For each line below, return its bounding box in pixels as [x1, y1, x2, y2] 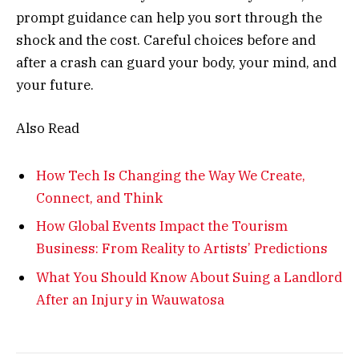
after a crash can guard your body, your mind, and [16, 54, 337, 72]
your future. [16, 76, 94, 95]
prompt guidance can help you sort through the [16, 9, 322, 27]
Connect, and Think [36, 188, 163, 207]
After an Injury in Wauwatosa [36, 290, 224, 309]
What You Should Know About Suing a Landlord [36, 268, 342, 286]
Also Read [16, 119, 79, 138]
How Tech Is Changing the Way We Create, [36, 166, 305, 184]
